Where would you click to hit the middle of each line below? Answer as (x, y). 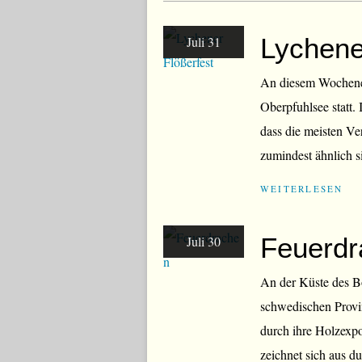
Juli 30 (204, 241)
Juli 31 (204, 42)
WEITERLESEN (302, 189)
